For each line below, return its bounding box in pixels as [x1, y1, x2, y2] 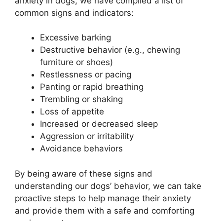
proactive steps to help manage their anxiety [15, 193, 191, 203]
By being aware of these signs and [15, 168, 152, 179]
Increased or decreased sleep [40, 119, 158, 129]
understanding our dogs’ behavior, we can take [15, 181, 201, 191]
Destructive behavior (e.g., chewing [40, 45, 180, 55]
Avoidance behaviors [40, 144, 123, 154]
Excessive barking [40, 33, 111, 43]
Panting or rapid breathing [40, 82, 144, 92]
